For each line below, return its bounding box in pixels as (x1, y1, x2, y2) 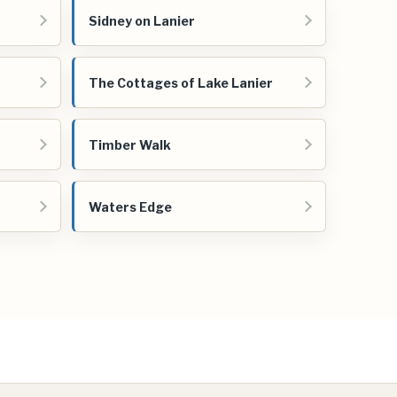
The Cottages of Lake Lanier (89, 74, 273, 90)
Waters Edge (89, 198, 172, 214)
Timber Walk (89, 136, 171, 152)
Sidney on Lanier (89, 12, 195, 28)
